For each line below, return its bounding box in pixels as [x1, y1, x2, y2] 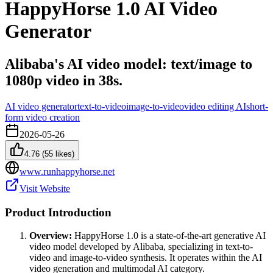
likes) [53, 149, 74, 158]
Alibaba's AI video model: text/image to [5, 55, 252, 72]
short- [246, 101, 268, 112]
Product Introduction [5, 205, 112, 219]
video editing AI [184, 101, 246, 112]
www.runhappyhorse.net [19, 166, 115, 177]
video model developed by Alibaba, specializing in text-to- [29, 241, 253, 252]
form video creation [5, 112, 80, 122]
